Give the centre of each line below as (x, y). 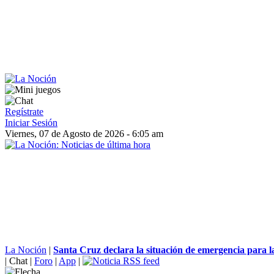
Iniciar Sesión (31, 123)
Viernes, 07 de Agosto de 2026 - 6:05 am (84, 134)
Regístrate (24, 112)
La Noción (26, 250)
